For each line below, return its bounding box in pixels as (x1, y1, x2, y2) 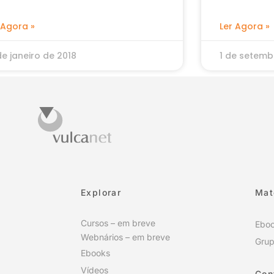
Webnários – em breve (81, 232, 170, 243)
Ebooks (81, 247, 110, 258)
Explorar (81, 187, 122, 198)
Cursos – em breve (81, 217, 155, 228)
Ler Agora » (219, 20, 270, 32)
